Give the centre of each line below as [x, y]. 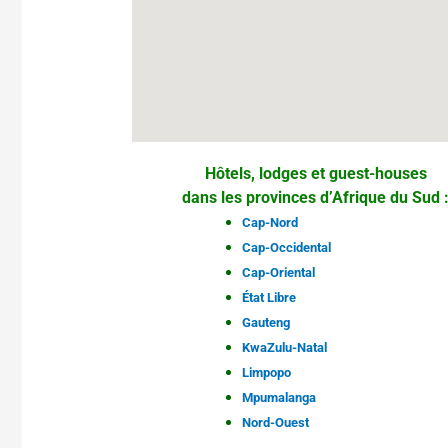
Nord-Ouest [276, 423]
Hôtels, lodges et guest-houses [315, 174]
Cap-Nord [270, 223]
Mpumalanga [279, 398]
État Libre [269, 298]
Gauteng [266, 323]
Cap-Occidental [287, 248]
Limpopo [267, 373]
